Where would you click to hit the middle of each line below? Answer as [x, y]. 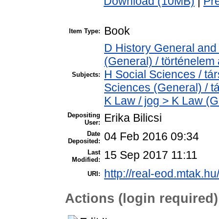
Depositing [84, 115]
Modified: [86, 160]
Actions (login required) [142, 198]
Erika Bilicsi [133, 118]
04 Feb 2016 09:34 [152, 137]
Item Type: [85, 31]
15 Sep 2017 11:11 [151, 155]
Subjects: [86, 75]
